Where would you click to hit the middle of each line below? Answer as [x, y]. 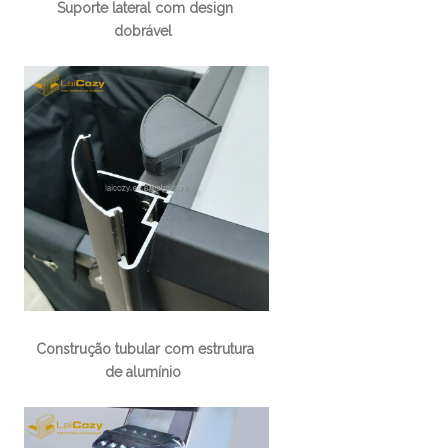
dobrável [142, 30]
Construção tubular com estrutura [144, 348]
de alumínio [142, 371]
